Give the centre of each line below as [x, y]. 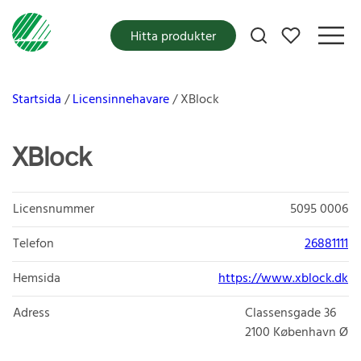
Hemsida [37, 279]
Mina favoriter [320, 31]
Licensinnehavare [121, 100]
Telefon [33, 244]
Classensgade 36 [290, 313]
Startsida [37, 100]
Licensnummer [54, 210]
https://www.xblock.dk [283, 279]
